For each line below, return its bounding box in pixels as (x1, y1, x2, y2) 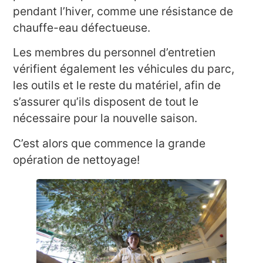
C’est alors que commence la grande (13, 136, 206, 150)
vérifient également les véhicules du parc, (13, 62, 235, 76)
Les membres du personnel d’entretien (13, 45, 216, 60)
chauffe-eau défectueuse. (13, 20, 151, 35)
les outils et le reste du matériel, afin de (13, 78, 221, 93)
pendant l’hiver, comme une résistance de (13, 4, 234, 18)
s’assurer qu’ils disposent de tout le (13, 95, 199, 109)
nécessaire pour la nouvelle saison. (13, 111, 198, 126)
